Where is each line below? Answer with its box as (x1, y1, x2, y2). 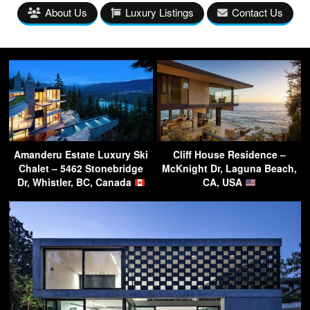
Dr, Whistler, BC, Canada (17, 175, 134, 190)
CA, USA (202, 175, 245, 190)
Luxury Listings (125, 5, 194, 20)
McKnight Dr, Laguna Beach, (161, 161, 297, 176)
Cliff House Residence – (172, 147, 286, 162)
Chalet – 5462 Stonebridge (19, 161, 143, 176)
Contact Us (231, 5, 283, 20)
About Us (44, 5, 87, 20)
